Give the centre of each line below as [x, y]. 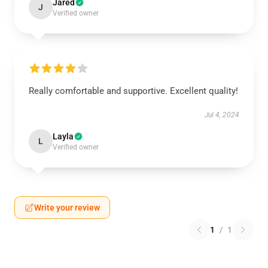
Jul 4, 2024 [222, 115]
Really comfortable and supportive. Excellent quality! [133, 91]
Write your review [67, 208]
